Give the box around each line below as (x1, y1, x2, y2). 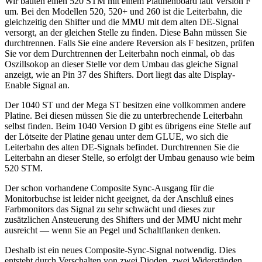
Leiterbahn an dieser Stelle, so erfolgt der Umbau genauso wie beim (5, 153, 254, 163)
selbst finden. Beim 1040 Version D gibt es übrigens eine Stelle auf (5, 121, 251, 132)
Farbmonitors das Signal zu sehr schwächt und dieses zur (5, 204, 215, 215)
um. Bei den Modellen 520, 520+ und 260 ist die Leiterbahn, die (5, 6, 242, 17)
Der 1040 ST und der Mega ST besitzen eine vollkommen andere (5, 100, 246, 111)
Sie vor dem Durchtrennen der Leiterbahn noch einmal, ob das (5, 49, 235, 59)
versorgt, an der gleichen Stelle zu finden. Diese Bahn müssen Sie (5, 27, 247, 38)
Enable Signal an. (5, 80, 70, 91)
